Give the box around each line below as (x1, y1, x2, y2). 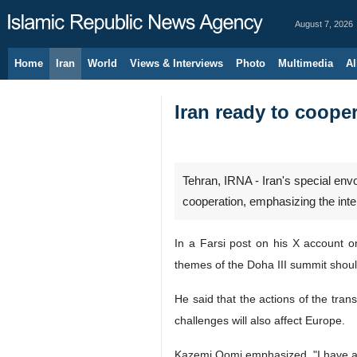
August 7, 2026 (295, 19, 353, 29)
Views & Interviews (130, 57, 223, 69)
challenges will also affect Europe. (175, 314, 345, 327)
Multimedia (278, 57, 333, 69)
